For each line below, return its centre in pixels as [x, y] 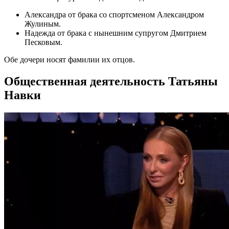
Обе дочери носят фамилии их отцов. [70, 60]
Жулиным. [43, 24]
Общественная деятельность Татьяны [111, 82]
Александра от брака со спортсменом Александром [114, 15]
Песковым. [43, 42]
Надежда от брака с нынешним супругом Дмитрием [116, 33]
